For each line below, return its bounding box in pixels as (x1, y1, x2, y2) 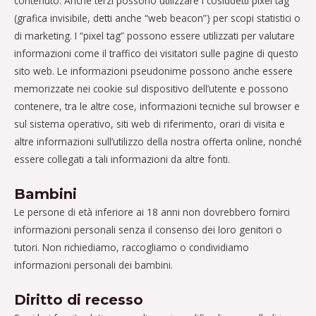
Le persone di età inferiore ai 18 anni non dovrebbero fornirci (14, 205, 290, 219)
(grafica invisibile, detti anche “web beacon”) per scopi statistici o (14, 11, 300, 25)
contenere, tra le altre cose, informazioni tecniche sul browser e (14, 99, 300, 113)
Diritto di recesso (14, 291, 143, 308)
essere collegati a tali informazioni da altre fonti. (14, 152, 230, 166)
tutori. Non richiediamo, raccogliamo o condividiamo (14, 240, 249, 254)
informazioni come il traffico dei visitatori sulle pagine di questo (14, 46, 298, 60)
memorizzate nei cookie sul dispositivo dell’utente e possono (14, 81, 288, 95)
